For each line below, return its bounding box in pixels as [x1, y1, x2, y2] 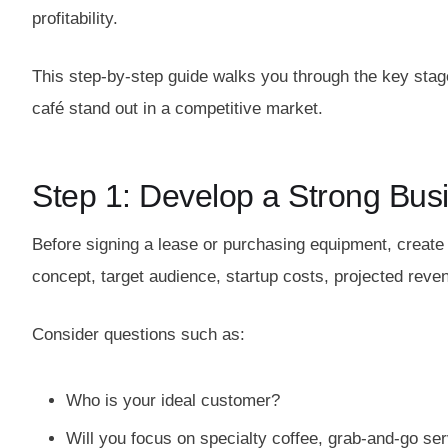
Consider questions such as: [32, 324, 245, 344]
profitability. [32, 9, 118, 28]
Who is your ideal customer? [66, 390, 280, 410]
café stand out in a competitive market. [32, 98, 323, 118]
